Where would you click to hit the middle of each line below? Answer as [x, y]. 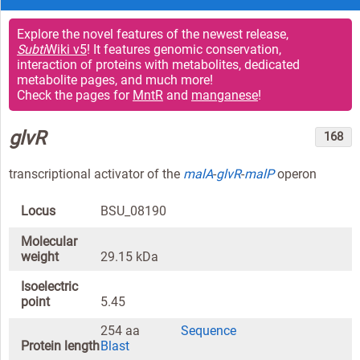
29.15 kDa [130, 256]
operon [295, 174]
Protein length [60, 346]
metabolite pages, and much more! [115, 80]
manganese [225, 95]
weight [40, 256]
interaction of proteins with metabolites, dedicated [158, 64]
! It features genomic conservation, [184, 49]
